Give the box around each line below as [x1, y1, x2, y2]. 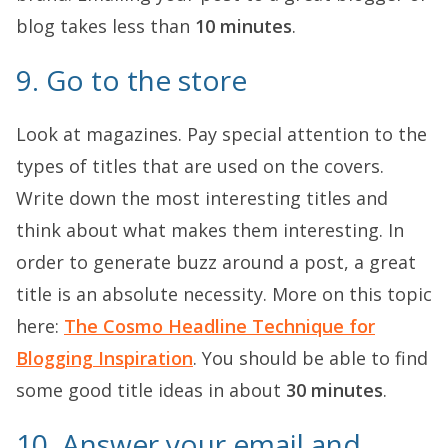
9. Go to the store [16, 61, 247, 99]
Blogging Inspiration [16, 346, 193, 370]
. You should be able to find [193, 346, 428, 370]
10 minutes [195, 14, 292, 38]
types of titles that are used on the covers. [16, 154, 384, 178]
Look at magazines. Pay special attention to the [16, 122, 427, 146]
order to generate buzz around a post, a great [16, 250, 416, 274]
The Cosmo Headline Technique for [64, 314, 375, 338]
